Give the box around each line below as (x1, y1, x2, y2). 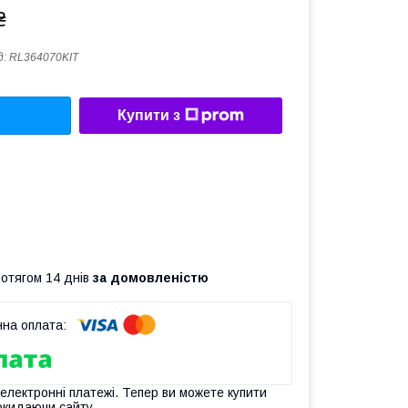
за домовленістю (93, 270, 209, 285)
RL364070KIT (9, 51, 78, 64)
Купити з (117, 107, 180, 124)
